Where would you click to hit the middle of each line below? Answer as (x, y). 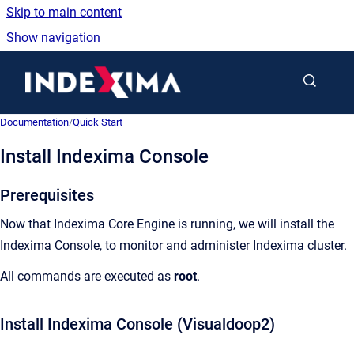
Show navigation (53, 38)
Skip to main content (64, 12)
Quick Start (98, 122)
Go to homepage (227, 72)
